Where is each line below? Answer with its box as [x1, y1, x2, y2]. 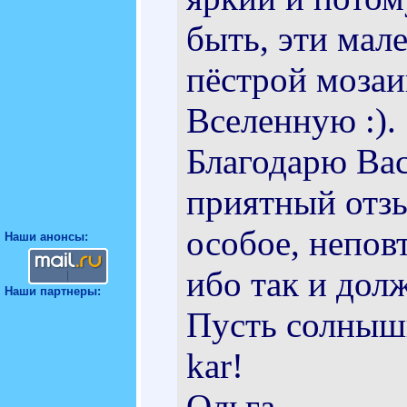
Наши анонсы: [5, 230, 88, 243]
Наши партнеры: [5, 284, 101, 298]
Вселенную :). [186, 100, 396, 140]
